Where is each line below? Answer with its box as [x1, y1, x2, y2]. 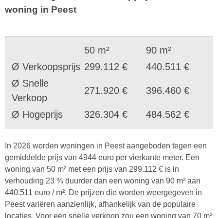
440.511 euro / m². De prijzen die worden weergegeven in [5, 188, 202, 197]
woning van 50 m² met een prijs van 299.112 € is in [5, 164, 179, 173]
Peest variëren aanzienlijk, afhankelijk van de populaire [5, 200, 196, 208]
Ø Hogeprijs [12, 109, 63, 120]
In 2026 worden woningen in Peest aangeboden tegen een [5, 141, 207, 150]
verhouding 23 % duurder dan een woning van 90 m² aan [5, 176, 200, 185]
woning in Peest [5, 4, 76, 15]
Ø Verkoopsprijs [12, 61, 80, 72]
